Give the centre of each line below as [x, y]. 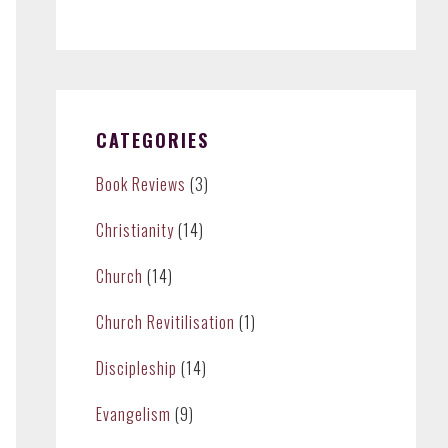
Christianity [135, 230]
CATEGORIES [152, 140]
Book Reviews [141, 184]
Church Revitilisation [165, 322]
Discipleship [136, 368]
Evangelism [133, 414]
